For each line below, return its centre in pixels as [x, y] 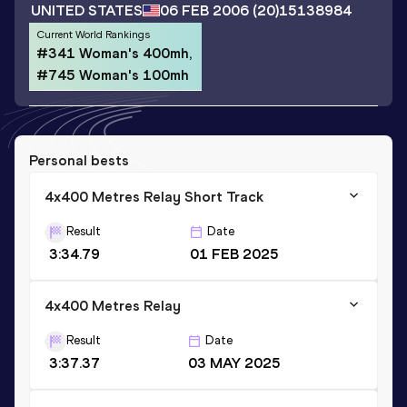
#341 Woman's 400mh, [114, 53]
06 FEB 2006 [204, 11]
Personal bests [79, 160]
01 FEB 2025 [234, 253]
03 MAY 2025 [234, 362]
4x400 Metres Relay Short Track [154, 196]
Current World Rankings [93, 34]
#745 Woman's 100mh [113, 74]
